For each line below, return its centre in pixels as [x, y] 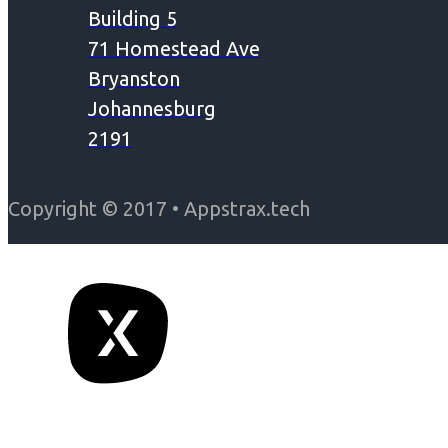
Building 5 [132, 18]
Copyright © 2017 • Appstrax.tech [159, 208]
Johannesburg [152, 108]
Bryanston [134, 78]
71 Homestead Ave [174, 48]
